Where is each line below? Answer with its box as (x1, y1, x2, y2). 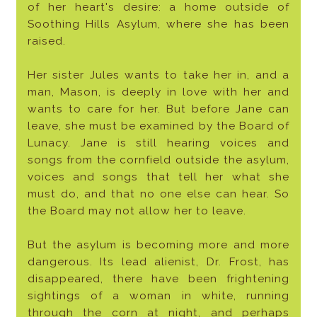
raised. (27, 35, 66, 48)
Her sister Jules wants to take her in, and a (27, 69, 290, 82)
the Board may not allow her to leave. (27, 204, 246, 218)
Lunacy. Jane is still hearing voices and (27, 137, 290, 150)
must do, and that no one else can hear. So (27, 188, 290, 201)
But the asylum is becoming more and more (27, 238, 290, 252)
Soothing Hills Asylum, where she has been (27, 18, 290, 31)
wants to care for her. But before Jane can (27, 103, 290, 116)
